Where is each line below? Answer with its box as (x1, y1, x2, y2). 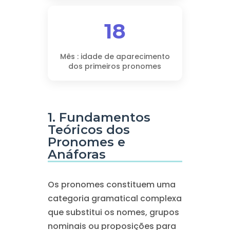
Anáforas (47, 147, 106, 162)
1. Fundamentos (47, 110, 150, 125)
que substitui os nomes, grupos (47, 206, 179, 218)
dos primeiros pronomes (68, 61, 162, 71)
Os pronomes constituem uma (47, 179, 176, 190)
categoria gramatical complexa (47, 193, 182, 204)
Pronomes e (47, 135, 125, 149)
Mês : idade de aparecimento (60, 51, 170, 62)
